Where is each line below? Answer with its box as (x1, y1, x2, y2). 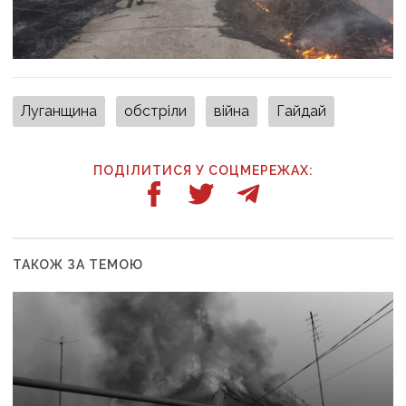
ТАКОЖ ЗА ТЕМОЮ (13, 256, 144, 272)
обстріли (124, 101, 188, 120)
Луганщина (21, 101, 98, 120)
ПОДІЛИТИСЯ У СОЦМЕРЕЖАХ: (92, 162, 314, 178)
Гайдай (276, 101, 327, 120)
